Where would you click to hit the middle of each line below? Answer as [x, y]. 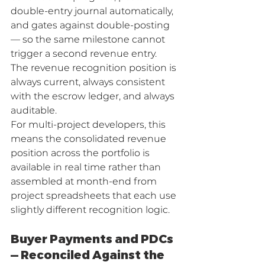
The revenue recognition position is [95, 68]
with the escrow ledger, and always [94, 96]
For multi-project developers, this [89, 125]
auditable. [34, 111]
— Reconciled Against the [89, 255]
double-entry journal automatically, [93, 11]
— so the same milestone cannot [89, 40]
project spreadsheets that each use [95, 196]
